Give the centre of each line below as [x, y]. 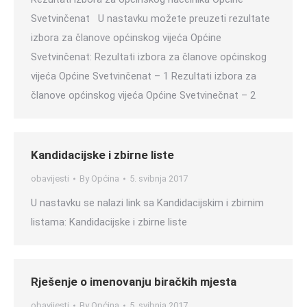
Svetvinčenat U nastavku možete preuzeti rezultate [150, 19]
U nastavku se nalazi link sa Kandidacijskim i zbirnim [147, 203]
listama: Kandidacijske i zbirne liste [109, 222]
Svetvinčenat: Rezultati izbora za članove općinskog [149, 57]
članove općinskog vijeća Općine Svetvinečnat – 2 [143, 95]
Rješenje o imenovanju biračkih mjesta [134, 282]
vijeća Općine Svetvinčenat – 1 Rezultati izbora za [144, 76]
